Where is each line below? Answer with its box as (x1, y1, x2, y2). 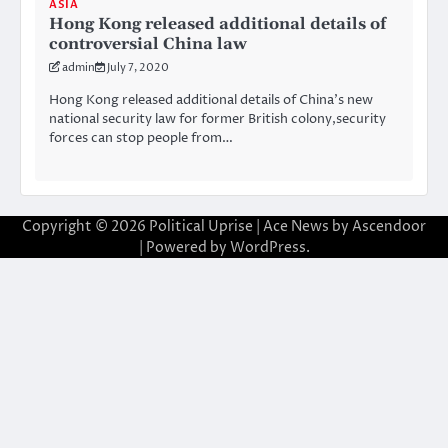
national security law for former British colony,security (49, 110, 386, 129)
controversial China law (49, 34, 247, 55)
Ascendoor (352, 217, 426, 237)
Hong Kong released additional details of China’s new (49, 91, 373, 110)
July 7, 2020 (107, 60, 169, 76)
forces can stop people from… (49, 129, 233, 148)
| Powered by (138, 238, 230, 258)
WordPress (229, 238, 306, 258)
